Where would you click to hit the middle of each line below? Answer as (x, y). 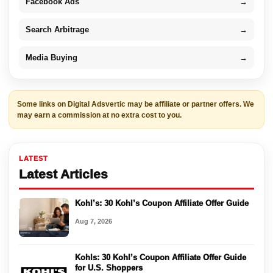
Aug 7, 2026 (94, 221)
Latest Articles (63, 174)
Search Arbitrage (57, 29)
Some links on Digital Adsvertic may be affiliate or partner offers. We (136, 104)
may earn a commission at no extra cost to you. (99, 115)
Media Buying (51, 57)
